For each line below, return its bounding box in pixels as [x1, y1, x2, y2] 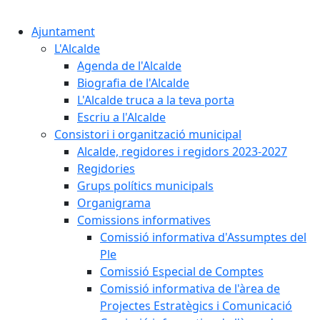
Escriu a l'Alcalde [77, 109, 166, 125]
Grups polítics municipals [77, 178, 214, 194]
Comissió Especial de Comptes [100, 264, 264, 279]
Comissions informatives [77, 212, 211, 228]
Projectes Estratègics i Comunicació [100, 298, 292, 314]
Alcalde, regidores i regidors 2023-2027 [77, 144, 287, 159]
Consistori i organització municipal [54, 126, 241, 142]
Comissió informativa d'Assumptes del [100, 229, 306, 245]
